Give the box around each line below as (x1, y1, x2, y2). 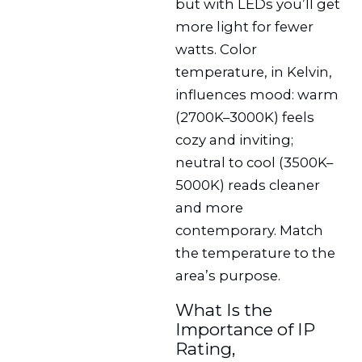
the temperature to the (175, 245, 336, 262)
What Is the (175, 299, 273, 320)
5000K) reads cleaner (175, 177, 321, 194)
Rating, (175, 338, 236, 359)
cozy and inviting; (175, 132, 294, 149)
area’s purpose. (175, 267, 281, 284)
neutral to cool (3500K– (175, 154, 334, 171)
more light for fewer (175, 19, 314, 36)
